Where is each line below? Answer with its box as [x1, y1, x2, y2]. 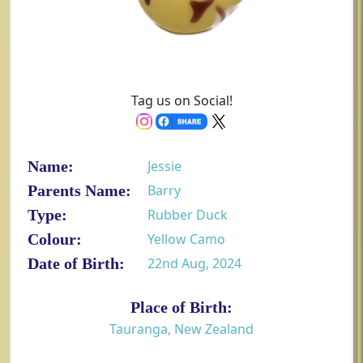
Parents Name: [28, 181, 131, 199]
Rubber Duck [147, 206, 228, 224]
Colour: [28, 230, 82, 248]
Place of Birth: [130, 298, 233, 316]
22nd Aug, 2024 [147, 254, 241, 272]
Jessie [147, 157, 181, 175]
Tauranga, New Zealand [109, 320, 254, 338]
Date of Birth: [28, 254, 125, 272]
